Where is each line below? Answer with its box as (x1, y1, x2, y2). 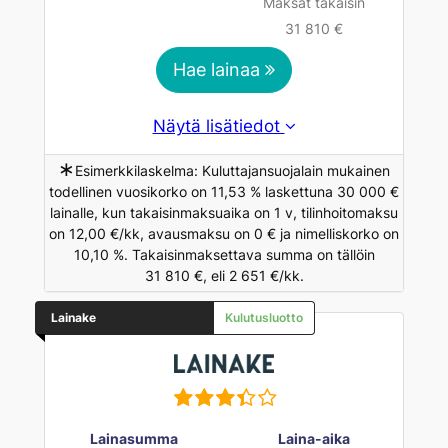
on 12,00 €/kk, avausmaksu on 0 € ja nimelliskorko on (49, 225, 399, 243)
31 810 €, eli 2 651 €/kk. (144, 267, 304, 285)
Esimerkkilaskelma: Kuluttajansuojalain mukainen (75, 162, 390, 180)
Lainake (50, 310, 96, 326)
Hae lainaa (173, 59, 265, 81)
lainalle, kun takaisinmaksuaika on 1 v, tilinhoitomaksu (50, 204, 398, 222)
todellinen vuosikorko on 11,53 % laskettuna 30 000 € (49, 183, 399, 201)
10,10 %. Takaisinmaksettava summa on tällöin (73, 246, 375, 264)
